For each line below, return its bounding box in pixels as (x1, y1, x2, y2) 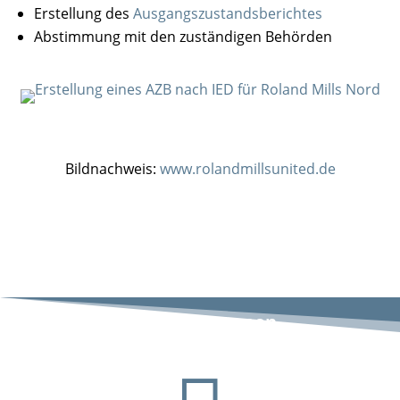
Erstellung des (34, 4, 134, 23)
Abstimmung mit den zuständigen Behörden (34, 27, 333, 46)
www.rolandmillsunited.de (159, 159, 336, 179)
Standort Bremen (122, 310, 277, 335)
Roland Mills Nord (52, 249, 348, 299)
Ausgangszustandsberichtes (133, 4, 323, 23)
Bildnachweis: (64, 159, 160, 179)
